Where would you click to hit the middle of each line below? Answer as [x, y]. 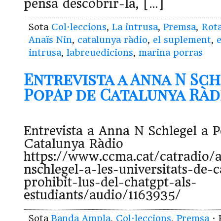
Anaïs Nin [50, 40]
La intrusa [135, 27]
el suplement [182, 40]
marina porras [171, 53]
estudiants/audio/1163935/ [102, 195]
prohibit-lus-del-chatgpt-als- [110, 182]
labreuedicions [100, 53]
